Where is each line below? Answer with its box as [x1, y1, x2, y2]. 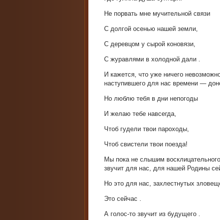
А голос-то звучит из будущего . [104, 210, 200, 218]
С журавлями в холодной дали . [104, 55, 200, 63]
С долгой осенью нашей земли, [104, 25, 198, 32]
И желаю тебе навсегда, [104, 110, 176, 117]
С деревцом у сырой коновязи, [104, 40, 195, 48]
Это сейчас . [104, 195, 141, 202]
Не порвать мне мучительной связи [104, 10, 210, 17]
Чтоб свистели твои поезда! [104, 140, 188, 148]
